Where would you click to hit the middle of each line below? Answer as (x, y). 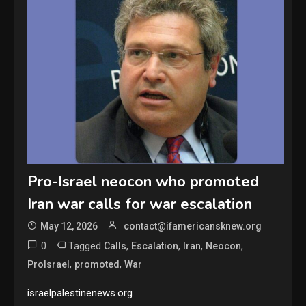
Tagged (86, 246)
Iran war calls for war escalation (140, 205)
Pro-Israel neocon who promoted (143, 182)
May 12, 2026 (69, 226)
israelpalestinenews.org (80, 293)
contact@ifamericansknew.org (193, 226)
